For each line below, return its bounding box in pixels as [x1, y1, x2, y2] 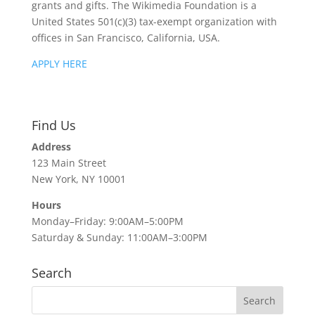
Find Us [31, 117, 76, 134]
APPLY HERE [31, 57, 87, 70]
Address [31, 140, 71, 153]
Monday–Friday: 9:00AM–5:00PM [31, 214, 184, 228]
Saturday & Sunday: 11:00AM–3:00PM [31, 231, 207, 244]
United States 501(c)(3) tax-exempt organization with [31, 15, 277, 28]
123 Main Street [31, 156, 106, 169]
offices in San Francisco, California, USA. [31, 31, 220, 44]
